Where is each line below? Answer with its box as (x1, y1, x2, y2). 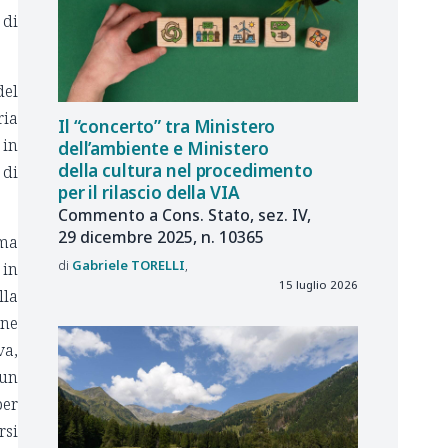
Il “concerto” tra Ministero (58, 115, 276, 139)
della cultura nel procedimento (58, 159, 313, 183)
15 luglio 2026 (279, 277, 358, 292)
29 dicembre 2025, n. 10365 (58, 225, 264, 248)
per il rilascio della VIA (58, 181, 240, 205)
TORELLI (131, 256, 185, 274)
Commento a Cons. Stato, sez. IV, (58, 203, 311, 226)
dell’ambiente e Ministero (58, 137, 269, 161)
